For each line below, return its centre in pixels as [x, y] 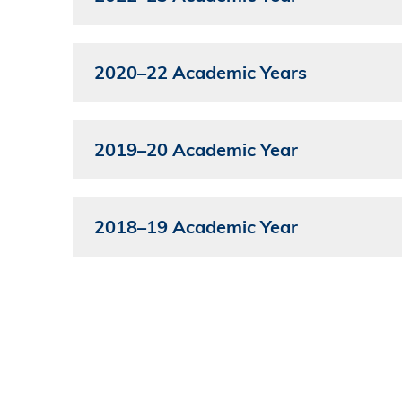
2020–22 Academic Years [200, 73]
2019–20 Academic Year [196, 150]
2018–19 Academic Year [196, 227]
